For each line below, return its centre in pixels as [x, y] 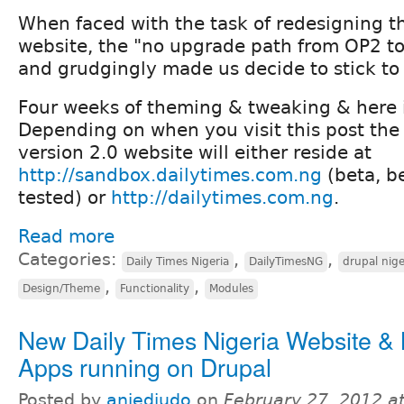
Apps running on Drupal [145, 366]
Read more [66, 236]
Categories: [70, 259]
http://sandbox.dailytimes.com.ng [170, 174]
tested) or [64, 197]
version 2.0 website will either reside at [195, 152]
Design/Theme [61, 288]
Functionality [155, 288]
